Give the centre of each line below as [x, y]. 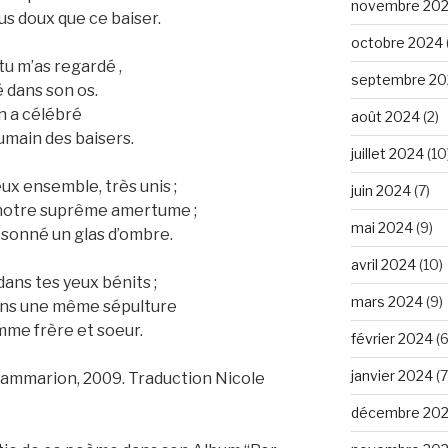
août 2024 [385, 116]
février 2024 [391, 338]
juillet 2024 [387, 153]
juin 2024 [380, 190]
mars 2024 [386, 301]
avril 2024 [383, 264]
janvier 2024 [391, 375]
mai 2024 [381, 227]
